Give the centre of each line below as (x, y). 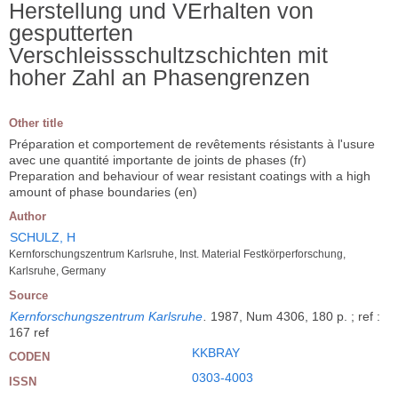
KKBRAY (216, 352)
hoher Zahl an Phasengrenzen (159, 77)
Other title (36, 123)
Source (28, 295)
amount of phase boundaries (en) (103, 191)
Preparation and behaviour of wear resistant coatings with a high (190, 175)
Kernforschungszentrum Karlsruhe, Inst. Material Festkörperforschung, (177, 254)
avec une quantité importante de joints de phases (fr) (158, 159)
